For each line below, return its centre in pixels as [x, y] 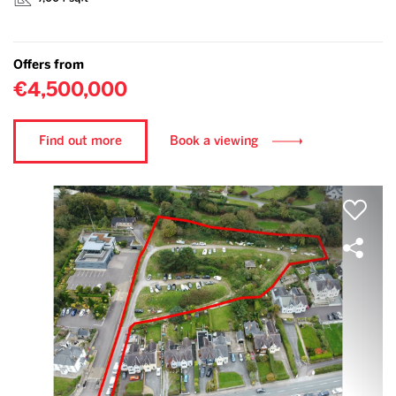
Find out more [80, 141]
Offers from [49, 65]
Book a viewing [214, 141]
